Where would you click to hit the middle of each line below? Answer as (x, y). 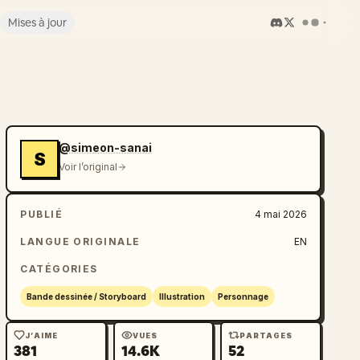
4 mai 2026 (280, 214)
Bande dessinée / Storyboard (87, 297)
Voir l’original (88, 167)
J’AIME (41, 335)
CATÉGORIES (59, 269)
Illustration (182, 297)
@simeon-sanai (106, 147)
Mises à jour (37, 22)
